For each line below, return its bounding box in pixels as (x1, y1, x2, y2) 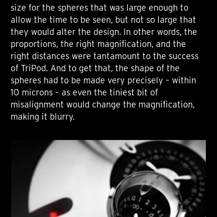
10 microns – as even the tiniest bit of (11, 87, 158, 97)
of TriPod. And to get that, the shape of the (11, 62, 180, 73)
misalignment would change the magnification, (11, 99, 195, 109)
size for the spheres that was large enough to (11, 2, 189, 13)
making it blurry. (11, 111, 75, 122)
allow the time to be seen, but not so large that (11, 14, 197, 25)
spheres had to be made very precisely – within (11, 75, 197, 85)
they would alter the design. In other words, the (11, 26, 198, 37)
